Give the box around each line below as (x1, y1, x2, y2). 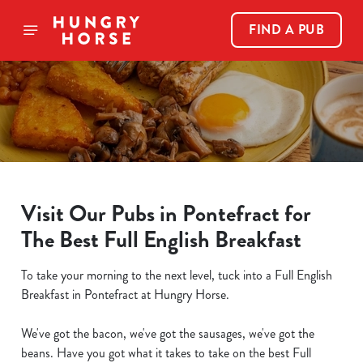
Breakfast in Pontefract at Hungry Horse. (21, 285, 229, 304)
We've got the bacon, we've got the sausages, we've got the (21, 324, 314, 343)
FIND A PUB (249, 20, 324, 39)
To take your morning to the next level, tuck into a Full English (21, 266, 332, 284)
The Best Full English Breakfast (21, 224, 301, 256)
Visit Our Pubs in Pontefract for (21, 198, 311, 230)
